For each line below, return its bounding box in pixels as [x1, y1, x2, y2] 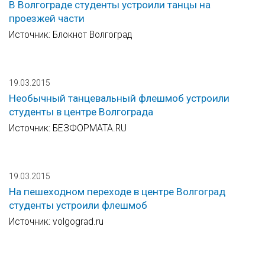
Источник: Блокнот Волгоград [9, 29, 132, 41]
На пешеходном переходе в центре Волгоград [9, 186, 225, 198]
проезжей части [9, 12, 85, 25]
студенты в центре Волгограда [9, 106, 153, 118]
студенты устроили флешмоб [9, 199, 147, 212]
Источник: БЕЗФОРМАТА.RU [9, 122, 127, 134]
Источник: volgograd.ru [9, 216, 104, 228]
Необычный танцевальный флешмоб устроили [9, 92, 230, 105]
